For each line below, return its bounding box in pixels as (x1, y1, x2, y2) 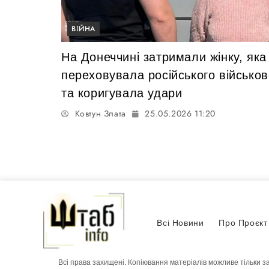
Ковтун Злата (74, 107, 126, 119)
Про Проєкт (219, 218, 268, 228)
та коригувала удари (61, 86, 183, 100)
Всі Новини (157, 218, 204, 228)
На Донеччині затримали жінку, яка (61, 50, 267, 64)
